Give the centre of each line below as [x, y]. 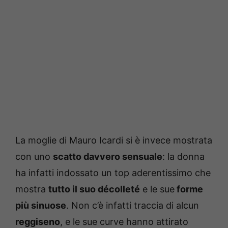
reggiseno [38, 221]
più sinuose [41, 205]
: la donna [183, 156]
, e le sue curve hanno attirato [124, 221]
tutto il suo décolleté [94, 189]
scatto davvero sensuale [108, 156]
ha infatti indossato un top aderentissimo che [113, 173]
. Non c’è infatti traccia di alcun [133, 205]
